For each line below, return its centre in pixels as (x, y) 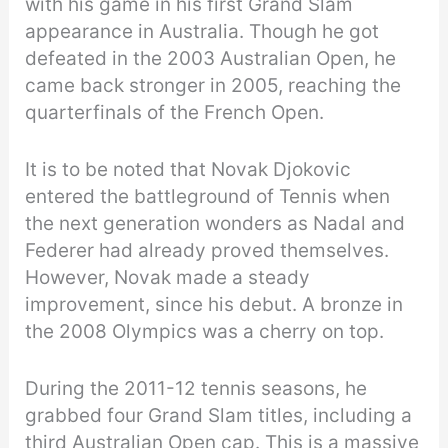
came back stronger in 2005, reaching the (213, 85)
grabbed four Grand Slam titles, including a (219, 416)
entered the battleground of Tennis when (208, 197)
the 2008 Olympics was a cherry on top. (205, 332)
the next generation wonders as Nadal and (215, 224)
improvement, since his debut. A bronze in (214, 305)
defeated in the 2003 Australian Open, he (211, 58)
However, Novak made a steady (168, 278)
